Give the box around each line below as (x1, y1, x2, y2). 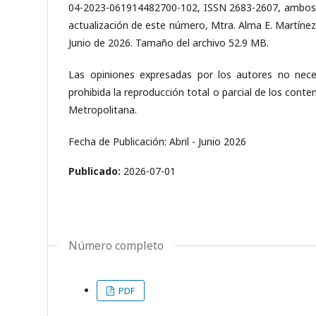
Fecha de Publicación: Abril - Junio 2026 (68, 134, 247, 148)
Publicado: (68, 164, 124, 178)
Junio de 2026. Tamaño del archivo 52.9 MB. (68, 35, 269, 49)
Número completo (68, 237, 164, 253)
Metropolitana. (68, 102, 138, 116)
